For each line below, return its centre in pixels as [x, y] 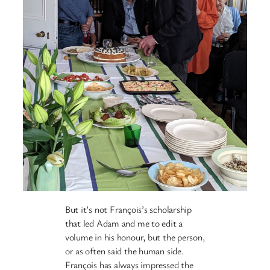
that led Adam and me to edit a [124, 223]
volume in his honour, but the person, [135, 237]
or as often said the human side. [124, 250]
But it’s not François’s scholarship [128, 209]
